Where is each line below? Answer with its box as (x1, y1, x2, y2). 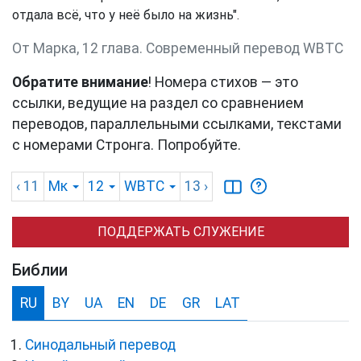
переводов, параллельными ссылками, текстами (12, 116, 342, 133)
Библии (12, 260, 68, 280)
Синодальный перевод (25, 337, 176, 354)
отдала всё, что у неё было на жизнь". (12, 7, 239, 23)
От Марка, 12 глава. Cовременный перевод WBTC (12, 40, 343, 57)
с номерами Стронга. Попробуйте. (12, 137, 241, 154)
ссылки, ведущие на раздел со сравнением (12, 95, 304, 112)
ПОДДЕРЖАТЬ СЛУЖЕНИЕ (97, 224, 264, 240)
